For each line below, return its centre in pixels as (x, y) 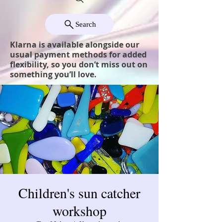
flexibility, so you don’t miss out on (79, 65)
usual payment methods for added (78, 55)
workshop (79, 211)
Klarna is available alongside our (75, 45)
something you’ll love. (53, 75)
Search (85, 24)
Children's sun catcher (79, 193)
